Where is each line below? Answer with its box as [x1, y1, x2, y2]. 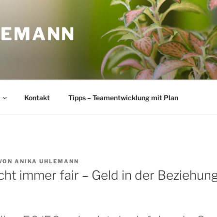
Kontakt [24, 93, 50, 102]
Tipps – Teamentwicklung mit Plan [68, 93, 178, 102]
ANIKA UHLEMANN [15, 158, 79, 165]
